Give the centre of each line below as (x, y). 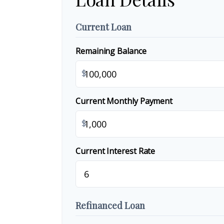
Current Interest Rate (115, 151)
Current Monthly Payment (124, 101)
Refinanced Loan (110, 205)
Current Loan (103, 27)
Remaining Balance (111, 51)
